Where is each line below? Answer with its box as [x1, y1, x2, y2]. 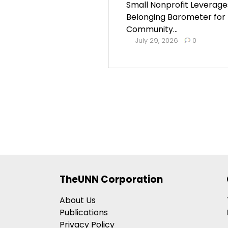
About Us [60, 194, 96, 206]
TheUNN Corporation [60, 172, 163, 186]
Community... [126, 23, 178, 35]
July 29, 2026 [135, 36, 178, 45]
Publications [60, 206, 108, 218]
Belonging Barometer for [126, 11, 225, 23]
